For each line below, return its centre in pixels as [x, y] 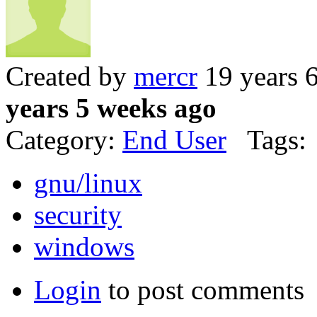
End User [174, 139]
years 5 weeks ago [111, 108]
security [78, 214]
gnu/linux [88, 183]
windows [84, 246]
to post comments [203, 289]
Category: [64, 139]
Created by [70, 76]
